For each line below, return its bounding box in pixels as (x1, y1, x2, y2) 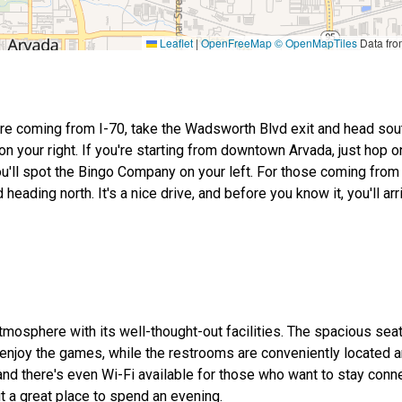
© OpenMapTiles (275, 35, 357, 51)
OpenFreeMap (201, 35, 272, 51)
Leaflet (157, 35, 193, 51)
